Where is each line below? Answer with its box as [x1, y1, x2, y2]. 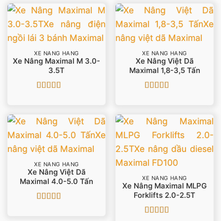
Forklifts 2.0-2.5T [134, 191, 195, 200]
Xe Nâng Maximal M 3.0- [13, 57, 100, 66]
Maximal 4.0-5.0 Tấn [20, 177, 93, 186]
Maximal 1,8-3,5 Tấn [129, 66, 200, 75]
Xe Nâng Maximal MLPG [122, 182, 207, 191]
